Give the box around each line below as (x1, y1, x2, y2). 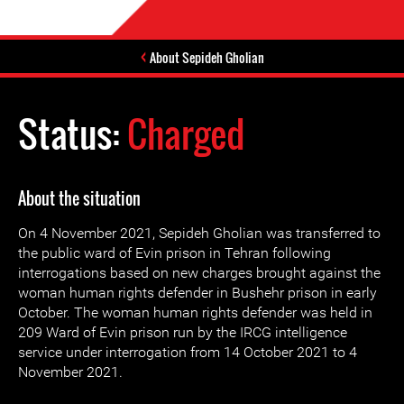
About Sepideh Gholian (149, 48, 264, 67)
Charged (127, 106, 245, 161)
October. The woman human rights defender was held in (18, 304, 372, 321)
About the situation (18, 187, 141, 210)
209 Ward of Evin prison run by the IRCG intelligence (18, 324, 347, 341)
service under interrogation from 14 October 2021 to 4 (18, 344, 357, 361)
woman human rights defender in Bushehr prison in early (18, 284, 377, 301)
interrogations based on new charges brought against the (18, 264, 381, 281)
